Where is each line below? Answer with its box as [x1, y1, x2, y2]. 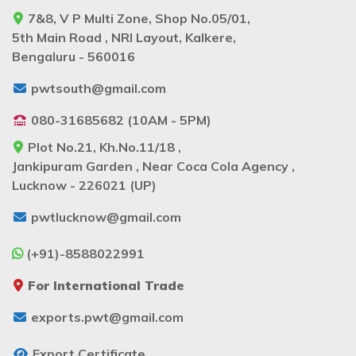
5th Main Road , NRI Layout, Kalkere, [12, 29, 236, 45]
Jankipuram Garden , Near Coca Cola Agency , [12, 157, 295, 174]
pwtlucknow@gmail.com [31, 208, 181, 225]
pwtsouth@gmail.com [31, 79, 166, 96]
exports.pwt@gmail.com [31, 308, 184, 325]
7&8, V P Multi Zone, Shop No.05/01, [25, 10, 250, 26]
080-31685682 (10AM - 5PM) [28, 111, 211, 128]
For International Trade [28, 277, 184, 293]
